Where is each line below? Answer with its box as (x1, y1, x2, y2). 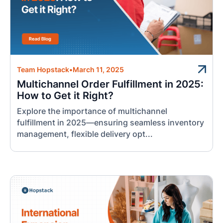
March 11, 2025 (73, 65, 124, 74)
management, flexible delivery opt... (17, 129, 153, 139)
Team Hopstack (17, 65, 70, 74)
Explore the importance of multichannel (17, 106, 168, 116)
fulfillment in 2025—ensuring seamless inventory (17, 117, 205, 127)
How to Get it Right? (17, 89, 114, 102)
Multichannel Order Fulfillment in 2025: (17, 78, 204, 90)
